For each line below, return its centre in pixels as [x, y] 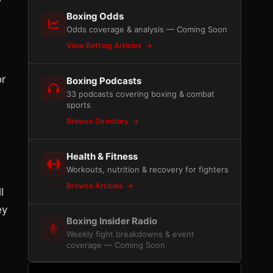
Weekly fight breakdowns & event [130, 234]
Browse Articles [96, 186]
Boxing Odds [95, 16]
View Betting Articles [105, 45]
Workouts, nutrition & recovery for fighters [147, 169]
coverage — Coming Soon [116, 245]
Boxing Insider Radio [112, 221]
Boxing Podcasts [104, 81]
